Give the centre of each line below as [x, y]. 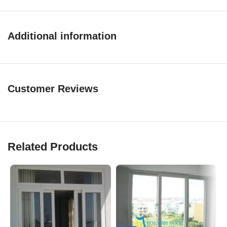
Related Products [53, 146]
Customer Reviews [53, 88]
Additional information [62, 36]
